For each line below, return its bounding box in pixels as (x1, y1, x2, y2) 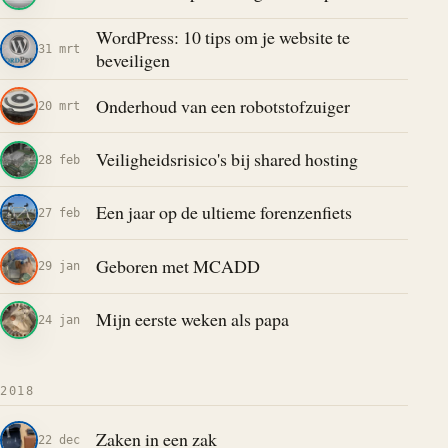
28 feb (38, 151, 80, 167)
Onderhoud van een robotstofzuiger (95, 93, 350, 118)
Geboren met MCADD (95, 253, 260, 278)
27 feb (38, 204, 80, 220)
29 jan (38, 258, 80, 274)
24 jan (38, 311, 80, 327)
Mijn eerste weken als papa (95, 307, 289, 332)
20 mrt (38, 98, 80, 114)
